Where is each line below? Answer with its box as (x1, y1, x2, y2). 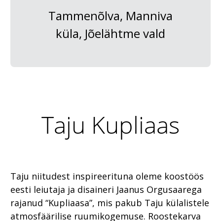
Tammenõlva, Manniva (48, 7, 173, 24)
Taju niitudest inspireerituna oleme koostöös (10, 170, 204, 183)
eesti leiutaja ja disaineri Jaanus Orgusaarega (10, 184, 202, 196)
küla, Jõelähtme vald (56, 25, 165, 42)
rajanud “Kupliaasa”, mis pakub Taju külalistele (10, 197, 209, 209)
